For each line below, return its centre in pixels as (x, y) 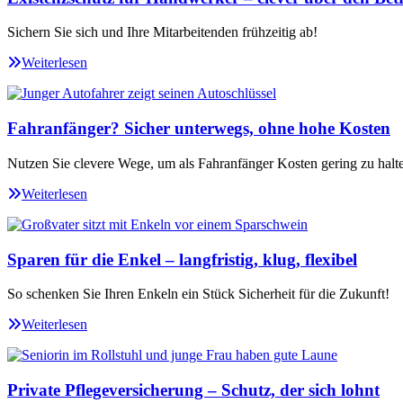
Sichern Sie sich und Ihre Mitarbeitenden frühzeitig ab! (162, 32)
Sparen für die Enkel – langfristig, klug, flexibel (182, 259)
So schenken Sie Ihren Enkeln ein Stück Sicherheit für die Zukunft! (198, 294)
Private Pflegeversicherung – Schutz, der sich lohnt (193, 390)
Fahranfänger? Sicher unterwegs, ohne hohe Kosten (199, 129)
